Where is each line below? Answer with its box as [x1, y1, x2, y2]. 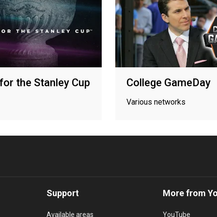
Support [46, 187, 79, 198]
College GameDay [126, 76, 211, 89]
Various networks [126, 97, 186, 107]
